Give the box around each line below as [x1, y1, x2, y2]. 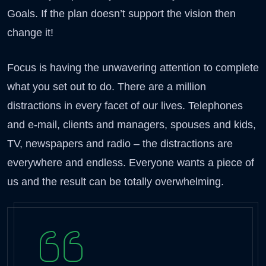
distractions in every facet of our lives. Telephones [7, 99, 243, 112]
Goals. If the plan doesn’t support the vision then [7, 7, 236, 20]
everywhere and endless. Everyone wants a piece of [7, 156, 254, 169]
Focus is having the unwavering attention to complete [7, 61, 259, 74]
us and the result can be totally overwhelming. [7, 175, 224, 188]
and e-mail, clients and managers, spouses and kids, [7, 118, 256, 131]
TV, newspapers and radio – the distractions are [7, 137, 233, 150]
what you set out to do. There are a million [7, 80, 206, 93]
